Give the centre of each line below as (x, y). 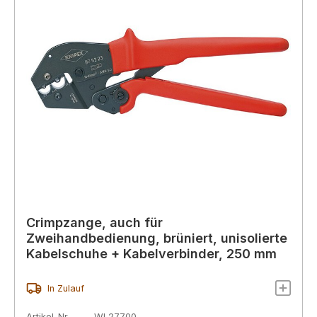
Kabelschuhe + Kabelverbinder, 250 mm (151, 254)
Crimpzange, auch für (94, 223)
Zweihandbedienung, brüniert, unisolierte (157, 238)
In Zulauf (65, 288)
